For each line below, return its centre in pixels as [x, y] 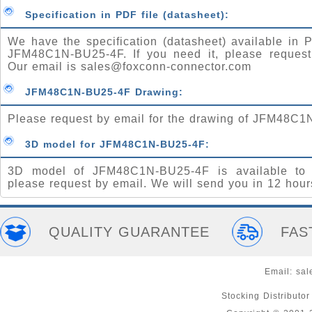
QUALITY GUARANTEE [129, 232]
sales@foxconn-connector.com [166, 67]
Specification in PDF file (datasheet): [127, 15]
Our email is [44, 67]
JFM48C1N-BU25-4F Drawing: [104, 92]
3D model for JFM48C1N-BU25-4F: [117, 144]
